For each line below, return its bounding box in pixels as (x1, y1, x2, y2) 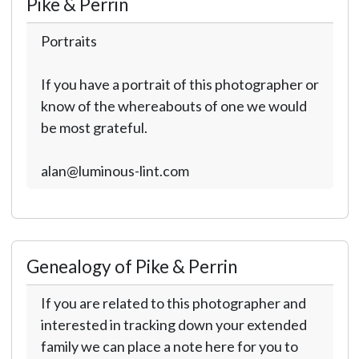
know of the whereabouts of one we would (40, 97, 307, 115)
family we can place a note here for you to (40, 337, 298, 355)
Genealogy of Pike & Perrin (26, 256, 237, 277)
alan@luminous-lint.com (40, 162, 189, 179)
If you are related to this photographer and (40, 294, 306, 312)
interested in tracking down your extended (40, 316, 307, 333)
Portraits (40, 32, 97, 50)
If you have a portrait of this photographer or (40, 75, 319, 93)
